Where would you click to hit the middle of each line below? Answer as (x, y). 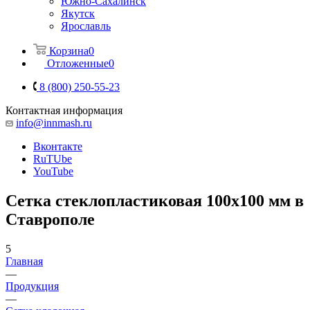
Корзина (69, 51)
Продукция (32, 286)
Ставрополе (50, 219)
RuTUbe (53, 158)
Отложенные (78, 63)
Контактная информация (64, 110)
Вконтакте (58, 146)
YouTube (53, 171)
